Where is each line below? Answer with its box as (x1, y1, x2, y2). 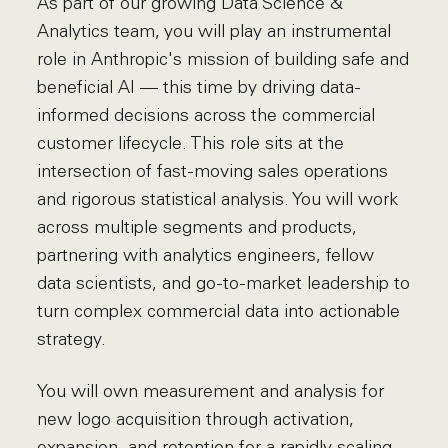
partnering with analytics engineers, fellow (37, 244, 375, 266)
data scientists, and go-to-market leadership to (37, 272, 411, 294)
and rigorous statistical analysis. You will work (37, 188, 399, 210)
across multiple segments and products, (37, 216, 358, 238)
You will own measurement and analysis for (37, 380, 385, 402)
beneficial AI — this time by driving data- (37, 76, 362, 98)
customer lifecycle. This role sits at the (37, 132, 345, 154)
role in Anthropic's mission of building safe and (37, 48, 410, 70)
